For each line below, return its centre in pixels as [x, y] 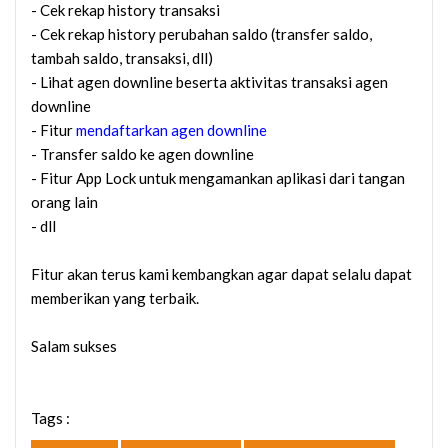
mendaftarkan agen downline [171, 129]
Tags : [50, 417]
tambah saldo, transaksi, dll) [122, 57]
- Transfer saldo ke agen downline [142, 153]
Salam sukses [74, 345]
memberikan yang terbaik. [115, 297]
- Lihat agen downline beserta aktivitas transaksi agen [209, 81]
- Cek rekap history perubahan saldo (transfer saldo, [201, 33]
